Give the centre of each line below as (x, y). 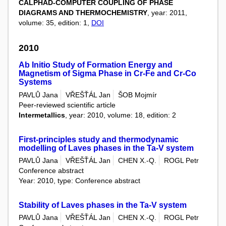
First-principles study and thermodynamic (99, 139)
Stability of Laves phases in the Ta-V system (103, 205)
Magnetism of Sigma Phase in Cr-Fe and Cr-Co (107, 74)
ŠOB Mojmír (137, 95)
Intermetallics (42, 115)
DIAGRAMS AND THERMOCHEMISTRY (83, 12)
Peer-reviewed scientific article (67, 105)
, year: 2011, (167, 12)
